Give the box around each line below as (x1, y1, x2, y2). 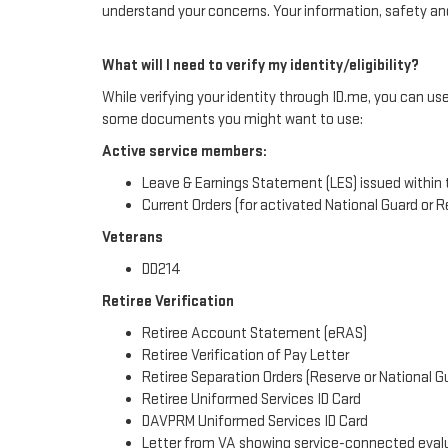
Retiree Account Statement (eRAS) (142, 324, 367, 344)
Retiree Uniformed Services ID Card (142, 390, 361, 410)
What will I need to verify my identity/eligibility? (102, 56, 419, 76)
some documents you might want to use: (102, 110, 363, 130)
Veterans (102, 228, 163, 248)
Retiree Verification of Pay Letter (142, 346, 349, 366)
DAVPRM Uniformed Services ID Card (142, 412, 368, 432)
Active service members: (102, 142, 267, 162)
